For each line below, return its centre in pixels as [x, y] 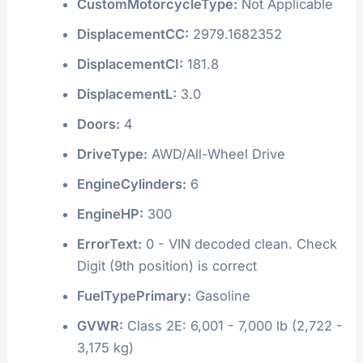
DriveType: [112, 154]
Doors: [98, 124]
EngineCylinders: [131, 184]
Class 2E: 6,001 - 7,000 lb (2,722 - [233, 325]
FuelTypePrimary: [134, 295]
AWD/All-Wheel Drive [216, 154]
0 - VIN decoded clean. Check [239, 243]
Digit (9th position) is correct [167, 265]
